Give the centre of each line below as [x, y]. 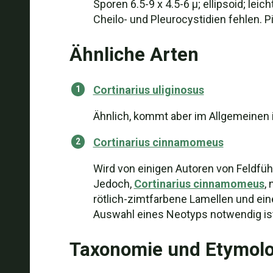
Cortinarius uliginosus [148, 90]
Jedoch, [113, 184]
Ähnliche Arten [134, 55]
